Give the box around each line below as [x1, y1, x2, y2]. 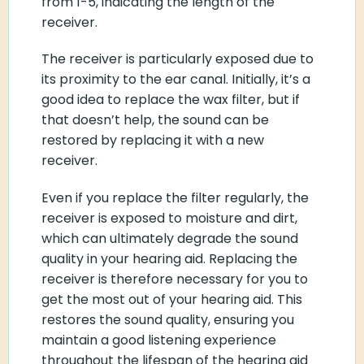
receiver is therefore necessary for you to [41, 270, 308, 289]
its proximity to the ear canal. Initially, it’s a [41, 70, 310, 89]
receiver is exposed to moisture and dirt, [41, 209, 297, 228]
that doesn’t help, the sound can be [41, 110, 269, 130]
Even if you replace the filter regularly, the [41, 188, 309, 208]
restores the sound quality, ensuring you [41, 310, 294, 330]
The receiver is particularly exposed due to [41, 50, 314, 69]
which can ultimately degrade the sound [41, 229, 298, 249]
